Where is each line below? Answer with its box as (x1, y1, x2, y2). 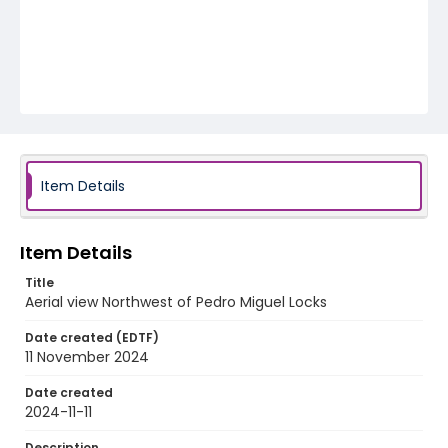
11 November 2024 (25, 347, 149, 367)
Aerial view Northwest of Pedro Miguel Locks (25, 292, 327, 312)
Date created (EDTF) (25, 329, 159, 346)
